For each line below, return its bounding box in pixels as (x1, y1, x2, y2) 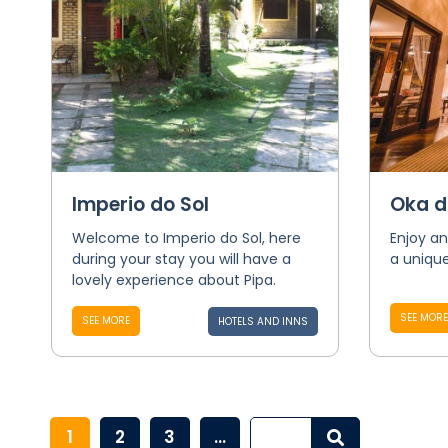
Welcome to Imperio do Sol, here (71, 228, 301, 248)
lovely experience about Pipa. (71, 270, 276, 290)
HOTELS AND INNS (217, 314, 308, 329)
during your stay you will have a (71, 249, 291, 269)
